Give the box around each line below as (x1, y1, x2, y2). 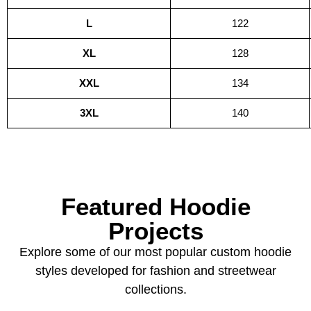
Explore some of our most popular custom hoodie (19, 245, 292, 260)
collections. (124, 283, 187, 297)
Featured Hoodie (60, 193, 251, 221)
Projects (108, 217, 203, 245)
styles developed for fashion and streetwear (35, 264, 276, 278)
